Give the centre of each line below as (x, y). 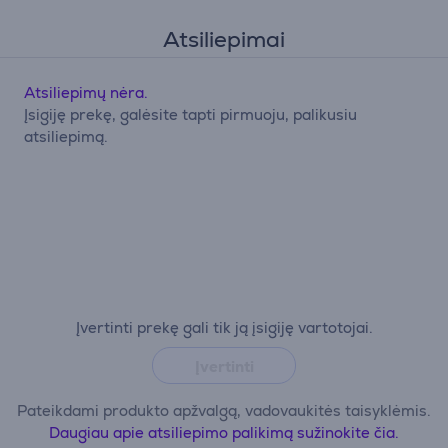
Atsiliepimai (224, 39)
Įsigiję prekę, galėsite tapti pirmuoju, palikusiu (190, 114)
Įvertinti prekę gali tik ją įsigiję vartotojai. (224, 327)
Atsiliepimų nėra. (86, 92)
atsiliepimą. (66, 136)
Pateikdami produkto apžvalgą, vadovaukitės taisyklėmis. (224, 410)
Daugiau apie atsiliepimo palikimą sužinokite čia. (224, 432)
